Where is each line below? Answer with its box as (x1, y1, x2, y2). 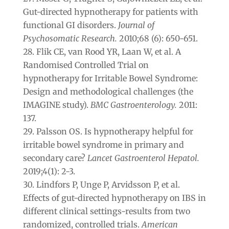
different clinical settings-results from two (22, 205, 190, 216)
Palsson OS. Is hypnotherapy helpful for (36, 126, 193, 136)
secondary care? (22, 152, 87, 163)
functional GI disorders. (22, 19, 118, 30)
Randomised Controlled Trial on (22, 59, 149, 70)
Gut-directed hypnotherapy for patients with (22, 6, 198, 17)
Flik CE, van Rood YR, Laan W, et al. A (36, 46, 181, 57)
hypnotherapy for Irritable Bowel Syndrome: (22, 73, 198, 83)
